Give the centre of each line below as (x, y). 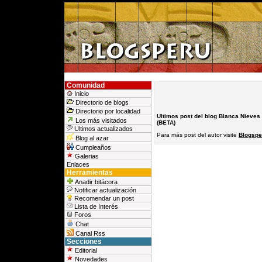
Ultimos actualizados (103, 129)
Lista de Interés (95, 206)
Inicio (81, 94)
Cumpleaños (92, 147)
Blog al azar (91, 138)
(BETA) (166, 122)
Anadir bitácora (96, 182)
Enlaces (78, 164)
